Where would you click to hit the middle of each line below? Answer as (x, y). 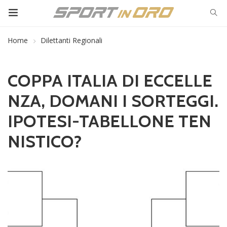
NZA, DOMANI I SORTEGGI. (113, 101)
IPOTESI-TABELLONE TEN (109, 121)
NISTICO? (45, 141)
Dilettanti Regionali (71, 40)
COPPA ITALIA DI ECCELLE (110, 81)
